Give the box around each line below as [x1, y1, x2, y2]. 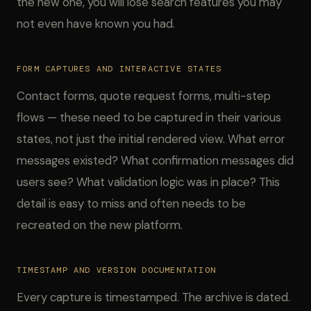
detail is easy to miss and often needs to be [17, 196, 246, 211]
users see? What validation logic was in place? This [17, 174, 280, 190]
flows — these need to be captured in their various [17, 110, 281, 125]
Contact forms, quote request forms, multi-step [17, 88, 271, 103]
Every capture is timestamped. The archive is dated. [17, 289, 290, 305]
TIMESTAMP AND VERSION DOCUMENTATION [17, 264, 216, 276]
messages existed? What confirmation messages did [17, 153, 294, 168]
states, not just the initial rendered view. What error [17, 131, 285, 146]
